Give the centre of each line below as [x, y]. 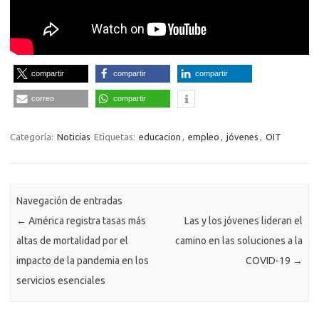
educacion [160, 137]
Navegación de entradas [70, 200]
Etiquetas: [116, 137]
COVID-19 [269, 260]
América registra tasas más [87, 220]
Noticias [74, 137]
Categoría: [33, 137]
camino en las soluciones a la [239, 240]
